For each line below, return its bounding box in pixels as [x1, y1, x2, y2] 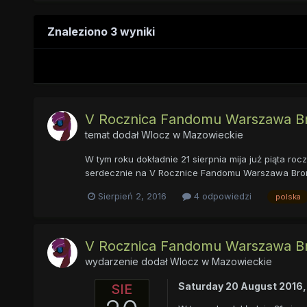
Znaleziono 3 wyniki [47, 25, 155, 39]
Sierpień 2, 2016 [97, 191, 167, 202]
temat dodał [84, 129, 141, 141]
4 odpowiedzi [191, 191, 251, 202]
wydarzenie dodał [84, 255, 170, 267]
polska [275, 191, 301, 201]
